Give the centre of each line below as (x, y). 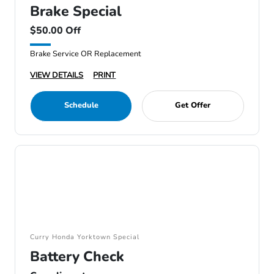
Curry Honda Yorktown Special (85, 237)
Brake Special (76, 11)
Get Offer (193, 105)
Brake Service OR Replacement (86, 54)
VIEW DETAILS (57, 75)
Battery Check (77, 257)
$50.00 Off (56, 31)
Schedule (81, 105)
